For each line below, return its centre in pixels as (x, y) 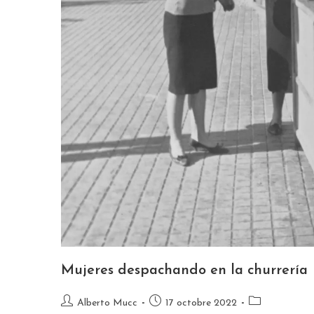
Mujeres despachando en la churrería (184, 270)
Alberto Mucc (107, 303)
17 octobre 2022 (201, 303)
